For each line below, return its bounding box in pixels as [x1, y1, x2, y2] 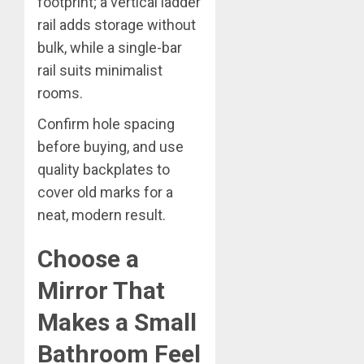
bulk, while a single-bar [37, 38, 182, 56]
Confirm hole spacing [37, 115, 175, 132]
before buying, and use [37, 137, 184, 155]
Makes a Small [37, 307, 197, 336]
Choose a [37, 244, 139, 273]
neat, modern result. [37, 206, 166, 223]
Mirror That [37, 275, 165, 305]
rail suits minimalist [37, 61, 162, 79]
